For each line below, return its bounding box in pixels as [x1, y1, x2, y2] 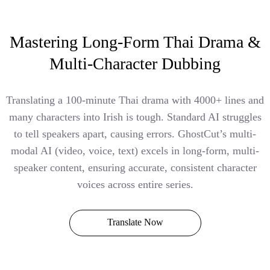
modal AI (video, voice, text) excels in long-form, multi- [11, 145, 259, 157]
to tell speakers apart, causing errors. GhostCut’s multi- [14, 128, 256, 140]
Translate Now [107, 217, 163, 228]
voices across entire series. [77, 178, 193, 191]
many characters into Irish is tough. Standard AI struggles [8, 111, 262, 124]
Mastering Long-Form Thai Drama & [9, 33, 261, 52]
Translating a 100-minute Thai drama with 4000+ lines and [6, 94, 264, 107]
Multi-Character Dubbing [49, 54, 221, 74]
